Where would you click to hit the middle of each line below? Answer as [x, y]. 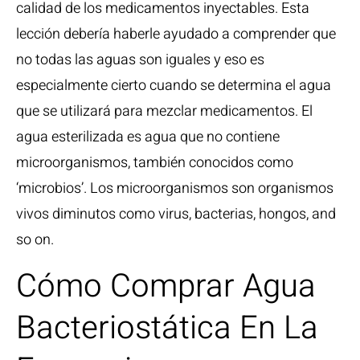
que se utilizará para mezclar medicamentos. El [164, 111]
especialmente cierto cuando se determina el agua [174, 86]
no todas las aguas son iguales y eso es [140, 60]
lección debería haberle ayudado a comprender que [176, 34]
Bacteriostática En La [167, 328]
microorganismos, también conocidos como [155, 163]
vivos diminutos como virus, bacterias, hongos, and [176, 214]
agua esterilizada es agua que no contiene [148, 137]
